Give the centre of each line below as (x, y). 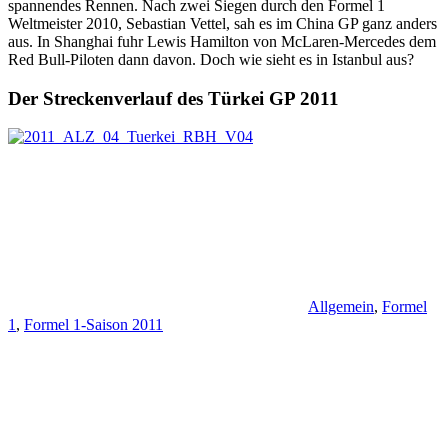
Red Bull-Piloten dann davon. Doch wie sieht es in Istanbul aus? (211, 59)
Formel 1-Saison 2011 (93, 325)
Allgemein (341, 307)
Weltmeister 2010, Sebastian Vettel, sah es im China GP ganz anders (222, 23)
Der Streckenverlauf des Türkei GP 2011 (173, 98)
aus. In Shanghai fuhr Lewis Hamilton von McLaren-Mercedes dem (222, 41)
